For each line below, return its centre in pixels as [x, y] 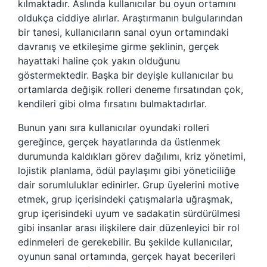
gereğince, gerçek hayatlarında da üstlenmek [119, 142]
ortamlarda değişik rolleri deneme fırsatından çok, [131, 90]
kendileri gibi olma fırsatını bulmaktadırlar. [112, 104]
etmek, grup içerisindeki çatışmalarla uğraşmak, [125, 199]
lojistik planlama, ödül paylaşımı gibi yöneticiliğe [127, 171]
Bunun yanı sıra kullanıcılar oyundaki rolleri [114, 128]
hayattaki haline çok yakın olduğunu [99, 61]
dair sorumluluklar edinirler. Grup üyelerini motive [128, 185]
